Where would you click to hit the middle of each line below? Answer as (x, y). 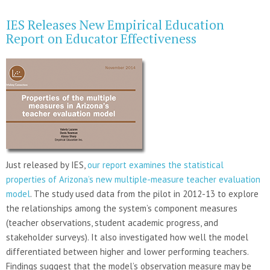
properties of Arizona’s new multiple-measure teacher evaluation (133, 179)
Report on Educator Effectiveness (101, 38)
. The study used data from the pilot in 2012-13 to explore (144, 193)
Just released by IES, (47, 165)
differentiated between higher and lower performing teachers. (127, 251)
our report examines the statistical (155, 165)
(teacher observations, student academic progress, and (112, 222)
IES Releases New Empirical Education (115, 24)
